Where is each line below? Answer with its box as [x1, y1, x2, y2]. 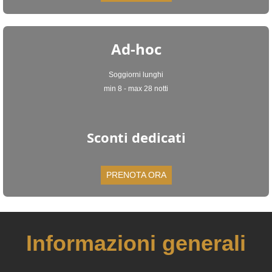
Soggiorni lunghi [109, 70, 163, 79]
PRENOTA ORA [106, 170, 166, 180]
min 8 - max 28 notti [104, 84, 168, 93]
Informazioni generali [26, 231, 246, 256]
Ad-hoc [110, 39, 161, 59]
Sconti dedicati [86, 128, 186, 146]
